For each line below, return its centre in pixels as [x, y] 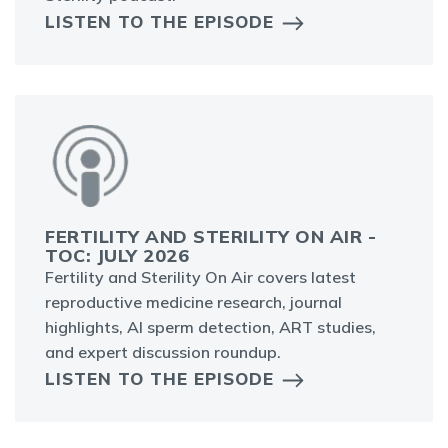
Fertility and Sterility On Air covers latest [200, 277]
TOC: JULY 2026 [117, 256]
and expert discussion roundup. [163, 352]
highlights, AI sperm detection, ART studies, [210, 327]
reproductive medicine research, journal [193, 302]
